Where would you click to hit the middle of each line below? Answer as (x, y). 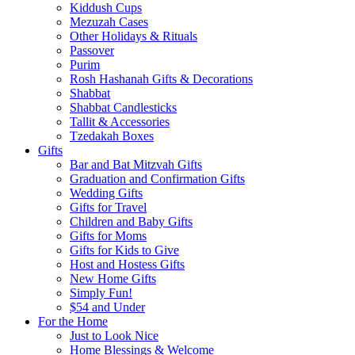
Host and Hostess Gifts (127, 264)
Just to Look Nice (114, 336)
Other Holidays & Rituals (134, 36)
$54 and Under (107, 307)
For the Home (73, 321)
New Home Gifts (113, 279)
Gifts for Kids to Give (124, 250)
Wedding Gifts (106, 193)
